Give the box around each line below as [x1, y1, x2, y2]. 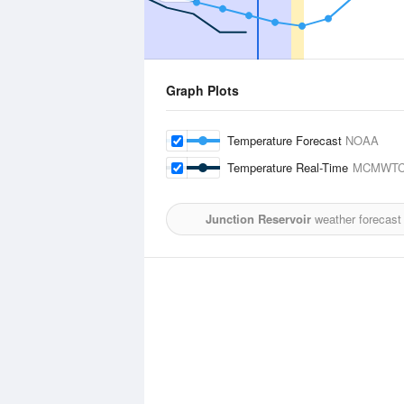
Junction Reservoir [206, 210, 311, 227]
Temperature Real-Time [227, 159, 353, 176]
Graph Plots [166, 81, 239, 99]
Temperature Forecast [227, 132, 345, 149]
